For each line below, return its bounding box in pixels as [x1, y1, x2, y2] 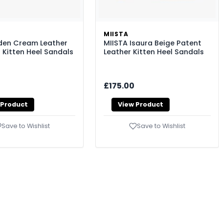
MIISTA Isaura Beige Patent [104, 38, 201, 48]
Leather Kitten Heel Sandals [104, 46, 204, 57]
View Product [118, 100, 163, 109]
